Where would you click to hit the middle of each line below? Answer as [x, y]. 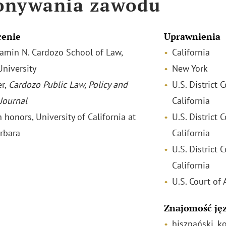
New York [190, 68]
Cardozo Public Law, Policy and [68, 84]
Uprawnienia [192, 36]
